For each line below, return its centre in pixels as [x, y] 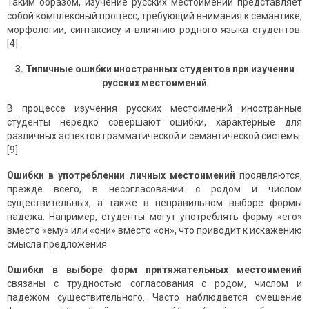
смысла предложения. [58, 245]
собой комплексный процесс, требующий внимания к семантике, [154, 16]
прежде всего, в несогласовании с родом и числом [154, 189]
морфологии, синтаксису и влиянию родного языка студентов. [154, 30]
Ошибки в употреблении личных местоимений [121, 176]
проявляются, [269, 176]
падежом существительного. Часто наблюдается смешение [154, 298]
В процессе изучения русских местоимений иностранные [154, 109]
